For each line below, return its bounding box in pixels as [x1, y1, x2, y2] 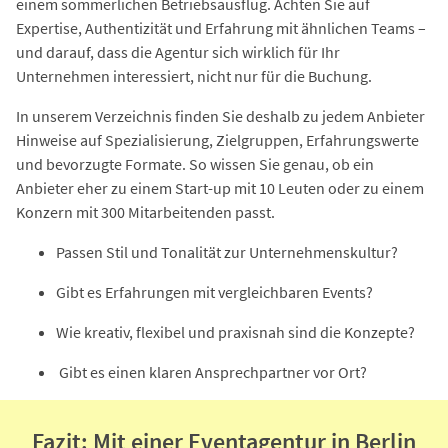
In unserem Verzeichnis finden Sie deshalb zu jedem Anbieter [16, 106, 425, 127]
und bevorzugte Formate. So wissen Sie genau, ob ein [16, 154, 374, 175]
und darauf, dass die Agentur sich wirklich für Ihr [16, 42, 340, 63]
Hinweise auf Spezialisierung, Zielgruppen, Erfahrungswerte [16, 130, 419, 151]
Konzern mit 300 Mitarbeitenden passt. [16, 202, 275, 223]
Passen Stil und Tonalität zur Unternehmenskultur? [56, 242, 398, 263]
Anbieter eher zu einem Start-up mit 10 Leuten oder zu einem [16, 178, 424, 199]
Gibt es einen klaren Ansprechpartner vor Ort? [56, 362, 367, 383]
